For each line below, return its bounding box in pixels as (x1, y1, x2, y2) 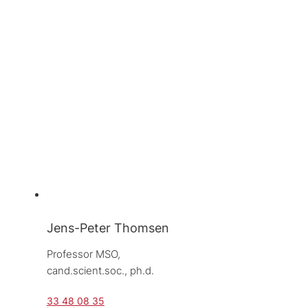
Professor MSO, (46, 247, 123, 261)
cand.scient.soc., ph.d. (46, 263, 154, 277)
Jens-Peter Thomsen (46, 219, 169, 235)
